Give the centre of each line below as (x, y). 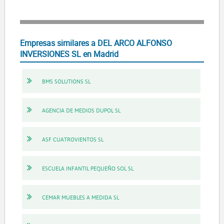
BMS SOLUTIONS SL (66, 81)
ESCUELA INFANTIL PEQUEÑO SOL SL (87, 168)
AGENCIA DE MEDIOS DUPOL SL (81, 110)
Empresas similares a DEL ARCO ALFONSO (96, 43)
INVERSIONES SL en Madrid (69, 54)
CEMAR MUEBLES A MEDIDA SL (80, 197)
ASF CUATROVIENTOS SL (72, 139)
